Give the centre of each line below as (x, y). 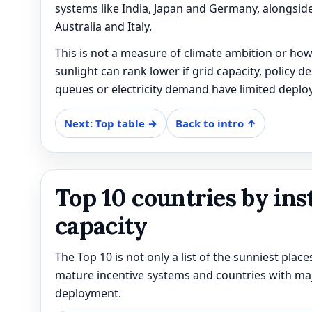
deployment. (88, 293)
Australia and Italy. (103, 26)
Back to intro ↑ (216, 123)
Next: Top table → (111, 123)
